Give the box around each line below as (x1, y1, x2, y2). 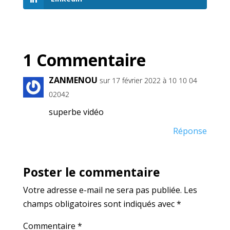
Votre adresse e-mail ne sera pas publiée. (23, 184, 182, 196)
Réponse (173, 125, 207, 137)
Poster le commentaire (23, 164, 160, 181)
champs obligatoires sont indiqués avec (23, 198, 177, 210)
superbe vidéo (48, 106, 104, 118)
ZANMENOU (48, 74, 98, 86)
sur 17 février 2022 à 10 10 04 (99, 75, 197, 86)
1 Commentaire (23, 49, 146, 71)
